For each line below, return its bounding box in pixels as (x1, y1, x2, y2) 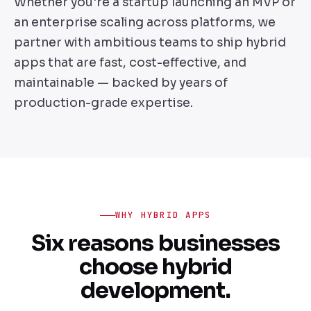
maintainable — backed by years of (14, 74, 228, 90)
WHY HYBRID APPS (115, 209, 212, 221)
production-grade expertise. (14, 94, 193, 110)
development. (80, 276, 231, 304)
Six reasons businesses (31, 228, 280, 257)
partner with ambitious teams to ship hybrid (14, 34, 286, 50)
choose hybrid (78, 252, 233, 280)
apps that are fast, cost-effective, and (14, 54, 246, 70)
